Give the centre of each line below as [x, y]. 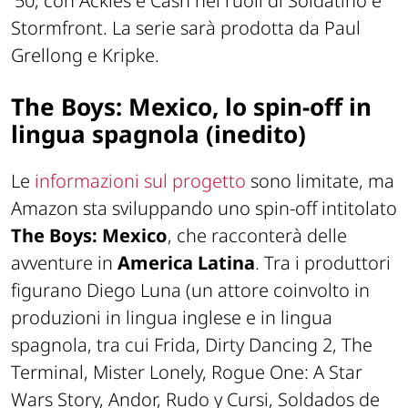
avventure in [64, 262]
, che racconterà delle [257, 235]
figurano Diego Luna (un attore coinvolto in [190, 290]
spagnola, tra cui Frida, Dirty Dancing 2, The [192, 344]
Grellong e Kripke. [85, 56]
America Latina [186, 262]
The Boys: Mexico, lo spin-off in [191, 107]
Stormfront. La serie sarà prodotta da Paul [186, 28]
